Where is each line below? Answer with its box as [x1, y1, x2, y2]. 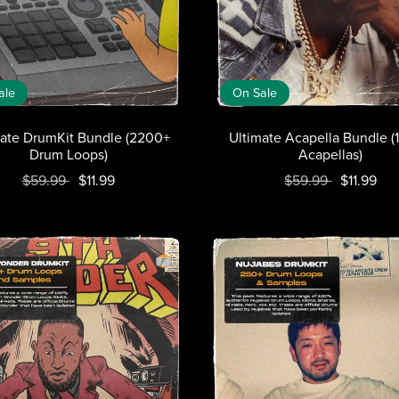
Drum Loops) [28, 146, 108, 165]
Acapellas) [298, 146, 363, 165]
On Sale [232, 85, 278, 102]
